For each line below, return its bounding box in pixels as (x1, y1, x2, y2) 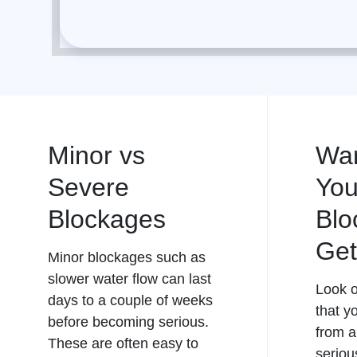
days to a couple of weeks (48, 292, 213, 308)
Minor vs (48, 141, 145, 170)
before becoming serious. (48, 314, 209, 330)
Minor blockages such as (48, 249, 206, 265)
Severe (48, 173, 129, 202)
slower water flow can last (48, 271, 211, 287)
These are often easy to (48, 335, 198, 351)
